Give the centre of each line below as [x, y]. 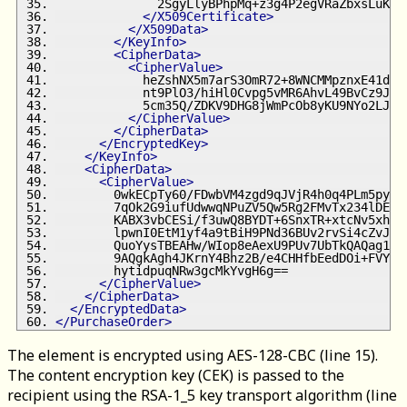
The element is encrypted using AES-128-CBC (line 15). [193, 356]
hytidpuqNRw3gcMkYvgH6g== [172, 271]
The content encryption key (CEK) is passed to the [176, 376]
